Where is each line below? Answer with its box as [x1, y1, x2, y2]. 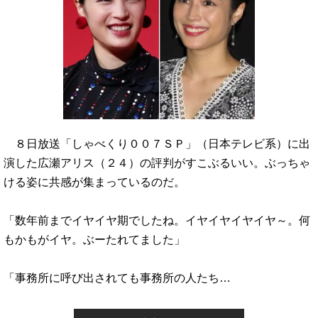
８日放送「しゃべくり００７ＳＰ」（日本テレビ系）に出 [4, 137, 310, 150]
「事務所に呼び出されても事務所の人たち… [4, 271, 231, 284]
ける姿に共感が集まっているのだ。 [4, 175, 185, 188]
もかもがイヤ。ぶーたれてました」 [4, 233, 185, 246]
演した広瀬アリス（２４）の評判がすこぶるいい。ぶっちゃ [4, 156, 310, 169]
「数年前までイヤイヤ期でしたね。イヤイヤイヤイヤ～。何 [4, 214, 310, 226]
